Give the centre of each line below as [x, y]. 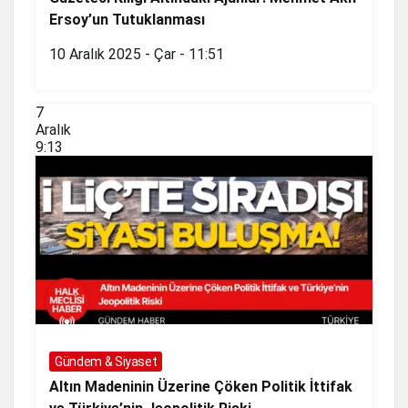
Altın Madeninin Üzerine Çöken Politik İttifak [201, 387]
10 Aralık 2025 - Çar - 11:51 [137, 55]
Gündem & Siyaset [106, 362]
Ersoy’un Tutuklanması [127, 20]
